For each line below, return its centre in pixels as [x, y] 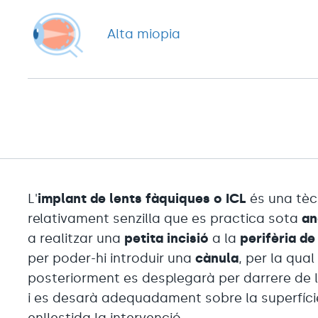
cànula [217, 258]
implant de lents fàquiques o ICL [142, 198]
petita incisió [167, 238]
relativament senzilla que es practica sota [165, 218]
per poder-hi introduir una [112, 258]
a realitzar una [76, 238]
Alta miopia [144, 34]
